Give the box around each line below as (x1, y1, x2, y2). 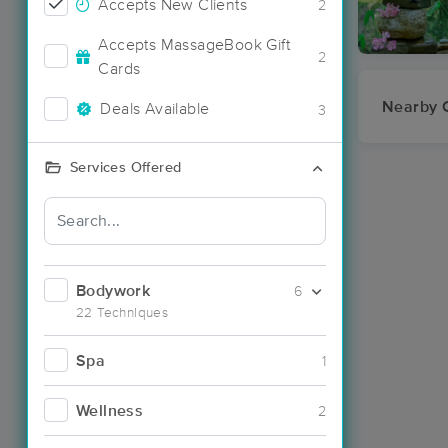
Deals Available (100, 101, 210, 117)
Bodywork (76, 282, 151, 299)
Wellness (76, 402, 144, 419)
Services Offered (70, 160, 182, 175)
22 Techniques (76, 305, 169, 320)
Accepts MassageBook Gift (98, 36, 291, 53)
